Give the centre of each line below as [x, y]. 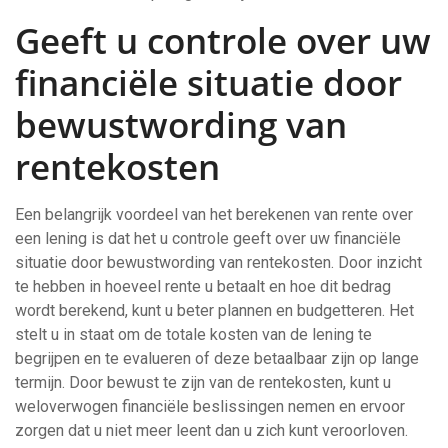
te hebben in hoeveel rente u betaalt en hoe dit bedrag [203, 286]
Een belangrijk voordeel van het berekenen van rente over [214, 214]
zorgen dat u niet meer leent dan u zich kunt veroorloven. [211, 430]
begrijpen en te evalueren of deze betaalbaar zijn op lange [217, 358]
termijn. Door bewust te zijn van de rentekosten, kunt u [203, 382]
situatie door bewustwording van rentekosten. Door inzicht [218, 262]
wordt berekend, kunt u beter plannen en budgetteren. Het [214, 310]
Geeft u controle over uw [223, 40]
